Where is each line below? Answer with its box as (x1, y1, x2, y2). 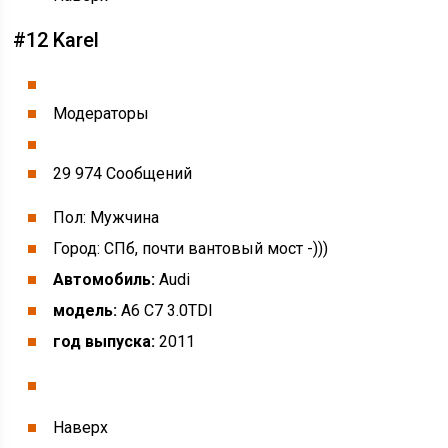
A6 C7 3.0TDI (117, 301, 214, 320)
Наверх (53, 418, 109, 437)
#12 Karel (13, 28, 100, 52)
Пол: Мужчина (53, 208, 160, 227)
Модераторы (53, 104, 150, 123)
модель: (53, 301, 118, 320)
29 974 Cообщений (53, 164, 193, 183)
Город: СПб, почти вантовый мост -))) (53, 239, 329, 258)
